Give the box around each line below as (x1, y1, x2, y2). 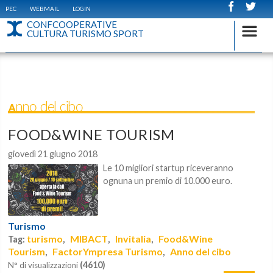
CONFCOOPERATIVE (26, 19, 117, 30)
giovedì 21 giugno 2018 (8, 149, 98, 159)
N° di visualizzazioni (8, 260, 80, 271)
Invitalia (115, 233, 152, 245)
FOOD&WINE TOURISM (8, 126, 175, 143)
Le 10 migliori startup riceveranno (103, 163, 234, 173)
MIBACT (70, 233, 108, 245)
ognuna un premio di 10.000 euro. (103, 175, 233, 186)
